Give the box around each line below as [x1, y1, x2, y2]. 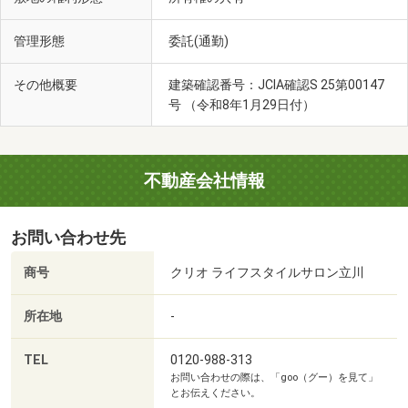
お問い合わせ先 [11, 229, 126, 248]
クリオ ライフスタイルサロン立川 [170, 265, 364, 280]
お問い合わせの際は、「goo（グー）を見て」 [170, 372, 378, 384]
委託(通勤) [168, 34, 231, 49]
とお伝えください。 [170, 387, 260, 400]
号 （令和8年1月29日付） [168, 97, 318, 113]
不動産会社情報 [143, 170, 265, 192]
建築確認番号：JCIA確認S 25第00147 [168, 77, 384, 93]
